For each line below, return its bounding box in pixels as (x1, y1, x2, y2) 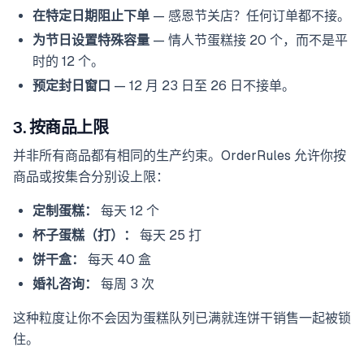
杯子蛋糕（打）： (32, 227, 136, 244)
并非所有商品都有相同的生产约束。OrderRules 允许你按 (13, 148, 346, 164)
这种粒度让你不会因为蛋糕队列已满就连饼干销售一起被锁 (13, 310, 351, 327)
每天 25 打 (136, 227, 201, 244)
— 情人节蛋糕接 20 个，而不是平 (149, 32, 348, 49)
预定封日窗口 (32, 78, 110, 94)
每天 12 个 (97, 203, 159, 219)
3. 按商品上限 (13, 119, 108, 137)
